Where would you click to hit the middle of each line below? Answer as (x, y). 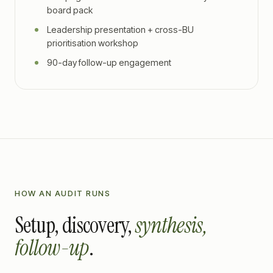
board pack (70, 10)
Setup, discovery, (73, 225)
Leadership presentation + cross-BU (120, 30)
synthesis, (171, 225)
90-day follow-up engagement (109, 62)
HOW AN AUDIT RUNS (63, 193)
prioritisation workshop (93, 43)
